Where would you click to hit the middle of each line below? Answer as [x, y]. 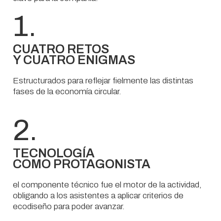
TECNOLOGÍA [54, 153]
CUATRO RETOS [61, 49]
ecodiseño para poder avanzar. [69, 206]
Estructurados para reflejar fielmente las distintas [103, 81]
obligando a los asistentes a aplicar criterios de [98, 195]
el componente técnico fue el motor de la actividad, [107, 184]
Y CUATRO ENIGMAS [74, 60]
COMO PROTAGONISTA [81, 164]
